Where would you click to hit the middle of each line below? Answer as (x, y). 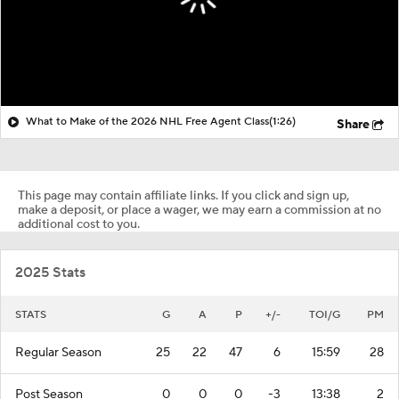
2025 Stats (50, 272)
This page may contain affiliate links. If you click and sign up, (183, 195)
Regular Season (58, 352)
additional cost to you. (79, 224)
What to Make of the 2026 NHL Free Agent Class (147, 121)
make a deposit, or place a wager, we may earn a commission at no (199, 210)
